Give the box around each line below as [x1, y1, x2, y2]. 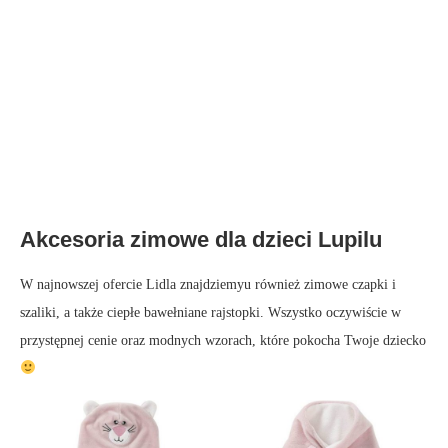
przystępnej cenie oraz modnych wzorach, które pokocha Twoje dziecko [20, 332, 426, 348]
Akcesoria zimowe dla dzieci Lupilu [20, 226, 382, 252]
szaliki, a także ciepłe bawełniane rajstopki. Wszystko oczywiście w [20, 304, 401, 320]
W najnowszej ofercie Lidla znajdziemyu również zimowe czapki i [20, 276, 396, 292]
